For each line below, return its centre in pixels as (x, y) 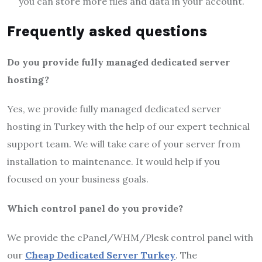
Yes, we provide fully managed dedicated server (114, 108)
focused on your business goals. (78, 179)
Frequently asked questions (107, 31)
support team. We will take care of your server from (124, 144)
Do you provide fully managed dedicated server (118, 62)
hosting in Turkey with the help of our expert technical (128, 126)
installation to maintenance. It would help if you (113, 161)
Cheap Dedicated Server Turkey (100, 255)
